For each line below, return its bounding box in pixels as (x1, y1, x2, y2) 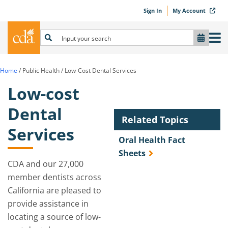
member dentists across (8, 172, 101, 183)
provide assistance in (8, 198, 89, 209)
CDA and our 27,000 (8, 158, 83, 169)
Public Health (22, 66, 60, 75)
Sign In (144, 7, 162, 14)
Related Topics (122, 113, 188, 126)
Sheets (119, 148, 146, 159)
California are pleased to (8, 185, 101, 196)
